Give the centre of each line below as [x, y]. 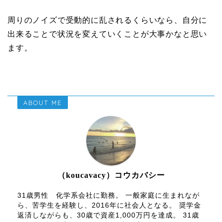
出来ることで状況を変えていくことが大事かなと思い [108, 34]
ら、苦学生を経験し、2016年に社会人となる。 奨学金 [109, 206]
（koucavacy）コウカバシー [111, 175]
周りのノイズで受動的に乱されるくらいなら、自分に [108, 20]
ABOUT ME [43, 103]
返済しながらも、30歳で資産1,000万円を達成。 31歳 [108, 216]
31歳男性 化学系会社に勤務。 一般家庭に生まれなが [109, 196]
